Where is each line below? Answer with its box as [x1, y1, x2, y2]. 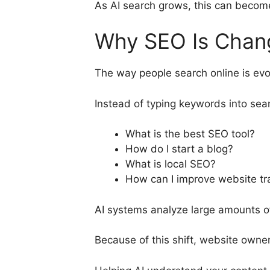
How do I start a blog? [125, 143, 233, 155]
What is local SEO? [125, 158, 216, 171]
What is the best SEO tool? [125, 128, 255, 140]
